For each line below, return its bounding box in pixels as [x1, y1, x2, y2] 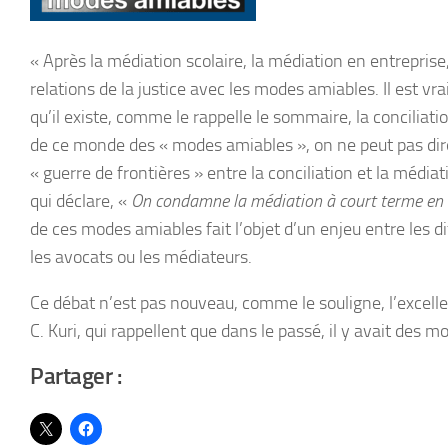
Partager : [30, 363, 121, 391]
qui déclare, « [30, 190, 131, 213]
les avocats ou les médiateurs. [30, 246, 252, 269]
